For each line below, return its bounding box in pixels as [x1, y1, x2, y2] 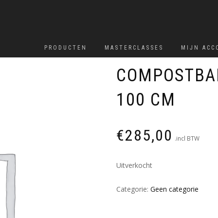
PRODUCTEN [44, 44, 87, 51]
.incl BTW [175, 134, 200, 142]
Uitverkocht [116, 161, 152, 170]
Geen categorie [150, 184, 199, 194]
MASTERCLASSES [105, 44, 163, 51]
